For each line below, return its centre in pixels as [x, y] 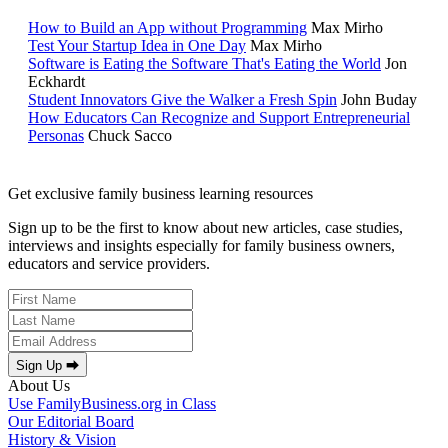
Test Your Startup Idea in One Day [137, 46]
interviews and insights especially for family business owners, [201, 246]
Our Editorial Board [71, 422]
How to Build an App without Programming [167, 28]
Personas [56, 136]
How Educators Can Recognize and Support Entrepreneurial [219, 118]
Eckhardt [56, 82]
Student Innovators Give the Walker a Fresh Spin [182, 100]
